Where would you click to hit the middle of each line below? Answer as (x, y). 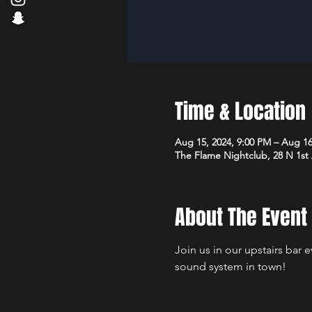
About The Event (241, 217)
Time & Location (240, 111)
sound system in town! (230, 266)
